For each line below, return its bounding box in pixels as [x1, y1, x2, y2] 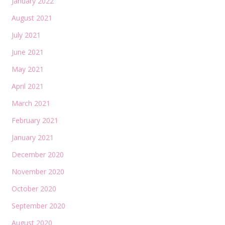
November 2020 [11, 167, 64, 176]
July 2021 [11, 30, 41, 40]
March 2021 [11, 98, 50, 108]
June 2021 [11, 47, 44, 57]
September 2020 [11, 201, 65, 210]
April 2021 [11, 81, 44, 91]
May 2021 [11, 64, 44, 74]
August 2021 [11, 13, 52, 23]
